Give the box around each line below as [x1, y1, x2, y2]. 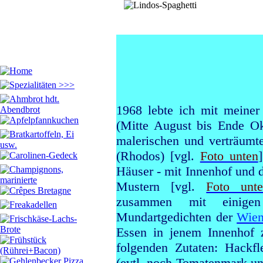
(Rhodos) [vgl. [116, 149, 200, 163]
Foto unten [200, 149, 258, 163]
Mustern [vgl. [116, 179, 207, 194]
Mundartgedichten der [116, 210, 237, 224]
